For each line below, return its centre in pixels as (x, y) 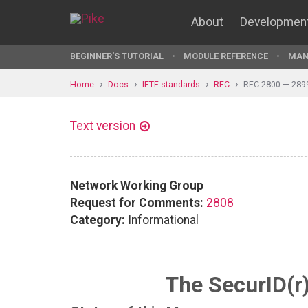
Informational (162, 220)
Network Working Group (137, 185)
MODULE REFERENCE (226, 56)
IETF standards (171, 84)
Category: (98, 220)
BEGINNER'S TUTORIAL (117, 56)
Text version (103, 126)
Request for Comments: (137, 202)
